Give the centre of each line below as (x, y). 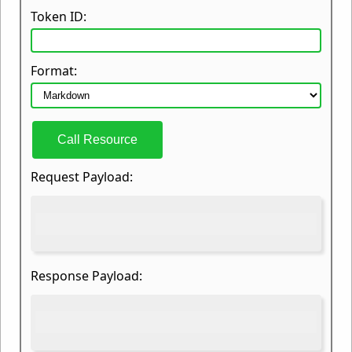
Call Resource (97, 140)
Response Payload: (86, 275)
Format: (53, 71)
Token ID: (58, 17)
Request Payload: (81, 177)
